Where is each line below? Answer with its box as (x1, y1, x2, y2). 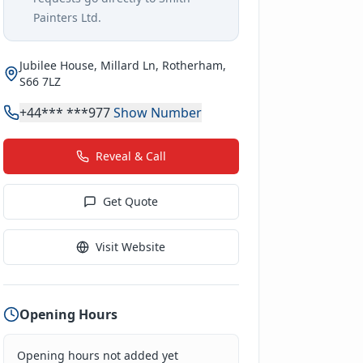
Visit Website (96, 239, 166, 254)
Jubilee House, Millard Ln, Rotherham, (19, 58, 226, 73)
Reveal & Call (95, 148, 166, 164)
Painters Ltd (32, 10, 98, 25)
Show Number (113, 104, 202, 122)
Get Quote (103, 194, 159, 209)
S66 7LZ (19, 74, 61, 89)
